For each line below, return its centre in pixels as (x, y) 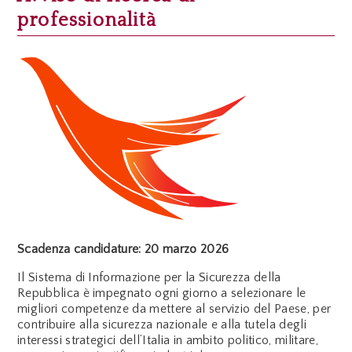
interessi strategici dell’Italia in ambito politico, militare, (168, 340)
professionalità (87, 21)
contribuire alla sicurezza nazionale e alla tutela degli (162, 324)
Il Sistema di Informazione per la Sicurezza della (149, 277)
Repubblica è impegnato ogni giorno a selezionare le (162, 293)
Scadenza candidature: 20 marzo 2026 (123, 249)
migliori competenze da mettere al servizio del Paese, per (174, 308)
